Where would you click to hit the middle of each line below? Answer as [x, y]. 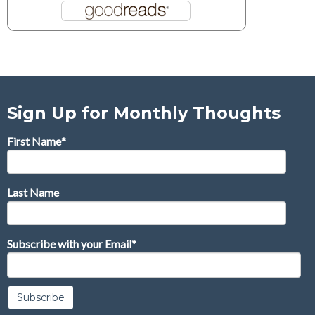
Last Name [33, 192]
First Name [34, 141]
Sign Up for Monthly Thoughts [144, 112]
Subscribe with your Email [69, 243]
